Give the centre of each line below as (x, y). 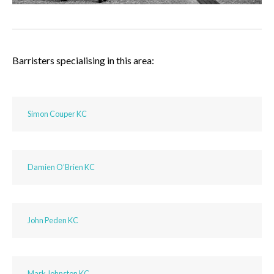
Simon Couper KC (57, 114)
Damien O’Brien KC (61, 167)
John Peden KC (53, 220)
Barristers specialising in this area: (83, 61)
